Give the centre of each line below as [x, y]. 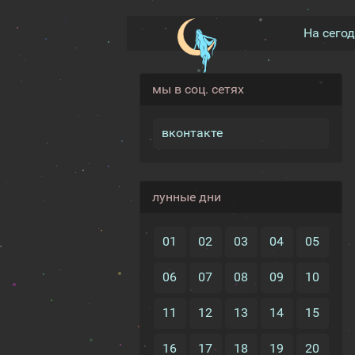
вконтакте [192, 133]
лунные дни [187, 197]
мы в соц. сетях [198, 89]
